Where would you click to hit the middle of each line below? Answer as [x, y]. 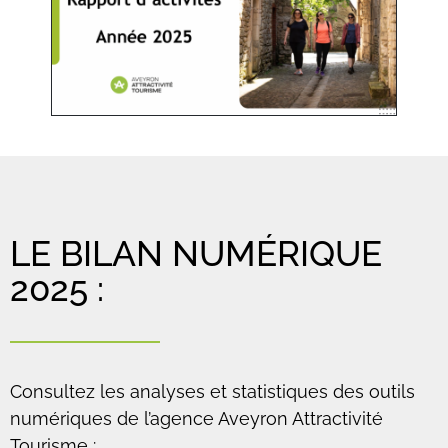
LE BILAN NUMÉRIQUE [196, 254]
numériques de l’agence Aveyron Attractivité [196, 418]
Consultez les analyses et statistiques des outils [212, 391]
